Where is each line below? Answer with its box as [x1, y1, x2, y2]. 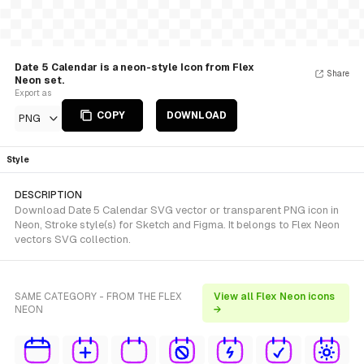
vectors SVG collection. [15, 233, 131, 245]
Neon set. [15, 75, 64, 86]
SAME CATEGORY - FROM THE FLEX [15, 291, 182, 302]
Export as [15, 89, 51, 97]
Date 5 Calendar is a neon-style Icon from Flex [15, 62, 254, 73]
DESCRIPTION [15, 189, 82, 201]
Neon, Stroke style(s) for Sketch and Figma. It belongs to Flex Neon [15, 219, 340, 231]
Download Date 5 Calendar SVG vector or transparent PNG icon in [15, 204, 339, 216]
